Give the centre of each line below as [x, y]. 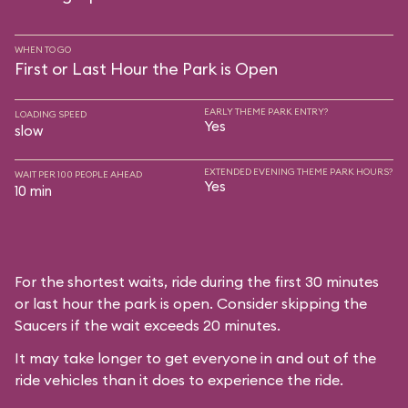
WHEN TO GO [43, 50]
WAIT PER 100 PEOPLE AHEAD [78, 174]
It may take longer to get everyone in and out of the [195, 358]
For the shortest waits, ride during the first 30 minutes [197, 281]
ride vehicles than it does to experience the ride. [179, 380]
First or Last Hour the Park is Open [146, 69]
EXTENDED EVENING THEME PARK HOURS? [298, 172]
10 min [33, 191]
